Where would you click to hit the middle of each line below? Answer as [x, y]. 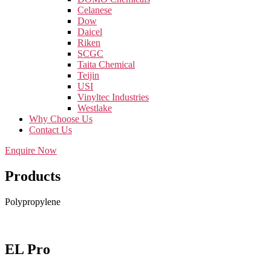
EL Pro [28, 249]
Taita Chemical [106, 64]
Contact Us [51, 130]
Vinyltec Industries [113, 97]
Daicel [90, 32]
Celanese [95, 10]
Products [33, 176]
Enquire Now [31, 150]
